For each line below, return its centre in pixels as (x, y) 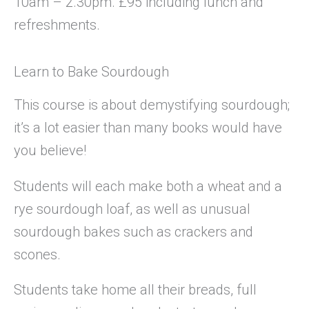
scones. (37, 254)
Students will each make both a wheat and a (148, 186)
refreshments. (57, 24)
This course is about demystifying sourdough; (152, 104)
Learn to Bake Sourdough (91, 71)
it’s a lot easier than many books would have (148, 127)
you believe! (50, 150)
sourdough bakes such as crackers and (133, 231)
